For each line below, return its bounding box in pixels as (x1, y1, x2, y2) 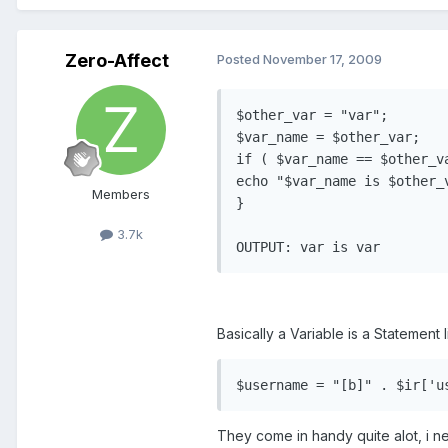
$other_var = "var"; (236, 107, 388, 124)
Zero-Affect (65, 50, 169, 72)
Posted (217, 51, 263, 68)
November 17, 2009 (263, 51, 382, 68)
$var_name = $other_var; (236, 129, 420, 146)
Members (92, 186, 150, 203)
